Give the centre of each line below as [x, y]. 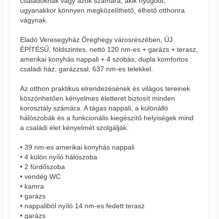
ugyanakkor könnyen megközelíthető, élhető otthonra [103, 11]
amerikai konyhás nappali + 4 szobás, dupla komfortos [104, 59]
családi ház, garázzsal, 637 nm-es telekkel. [87, 69]
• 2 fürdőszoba [43, 167]
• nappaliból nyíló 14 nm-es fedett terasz [83, 206]
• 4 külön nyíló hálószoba [59, 157]
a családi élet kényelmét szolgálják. [75, 128]
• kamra [32, 186]
